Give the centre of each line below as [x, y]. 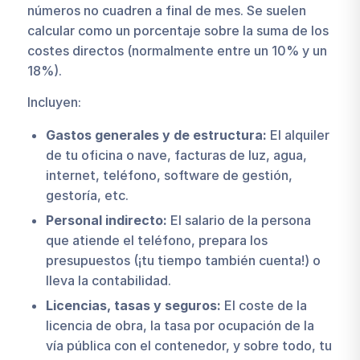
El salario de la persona [239, 221]
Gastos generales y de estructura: [156, 135]
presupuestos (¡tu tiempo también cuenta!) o [183, 261]
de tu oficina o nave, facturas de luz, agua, [176, 155]
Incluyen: [54, 102]
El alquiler [298, 135]
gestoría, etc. [87, 196]
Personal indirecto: [106, 221]
